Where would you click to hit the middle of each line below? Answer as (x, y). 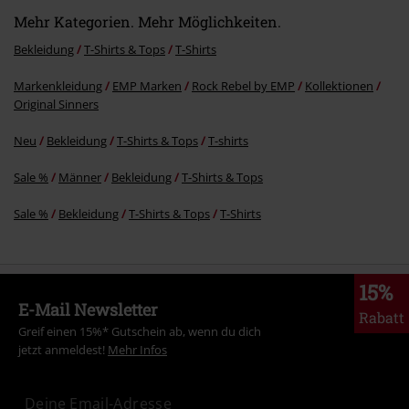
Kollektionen (339, 85)
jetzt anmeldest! (63, 349)
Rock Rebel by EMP (243, 85)
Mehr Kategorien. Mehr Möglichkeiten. (147, 21)
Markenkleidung (58, 85)
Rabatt (382, 317)
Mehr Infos (137, 349)
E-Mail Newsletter (88, 309)
